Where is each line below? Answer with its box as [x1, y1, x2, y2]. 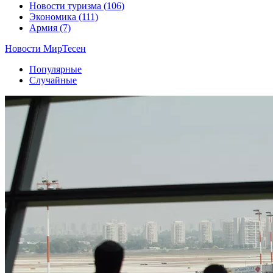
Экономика [29, 12, 79, 23]
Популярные [29, 64, 82, 75]
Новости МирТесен [5, 43, 86, 54]
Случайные [29, 75, 77, 86]
